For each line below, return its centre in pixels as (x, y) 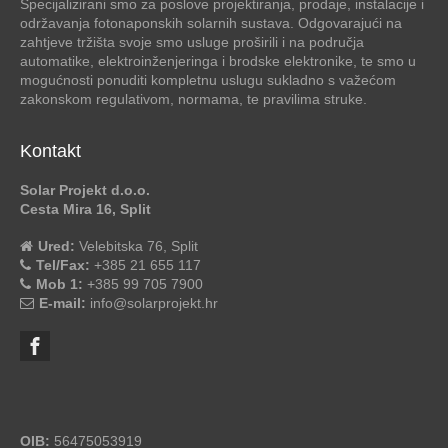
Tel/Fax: (63, 264)
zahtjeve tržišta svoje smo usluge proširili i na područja (192, 41)
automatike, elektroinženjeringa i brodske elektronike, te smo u (218, 60)
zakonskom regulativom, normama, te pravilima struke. (193, 98)
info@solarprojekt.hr (152, 302)
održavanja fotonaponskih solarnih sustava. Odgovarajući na (211, 22)
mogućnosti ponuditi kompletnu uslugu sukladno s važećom (208, 79)
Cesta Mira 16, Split (85, 208)
